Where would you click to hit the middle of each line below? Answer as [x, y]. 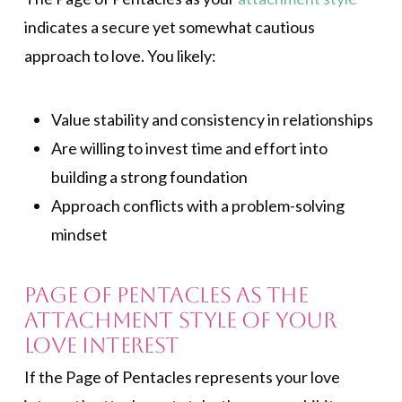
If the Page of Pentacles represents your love [182, 377]
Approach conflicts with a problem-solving [197, 205]
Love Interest [101, 346]
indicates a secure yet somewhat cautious [169, 26]
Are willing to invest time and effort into [189, 148]
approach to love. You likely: [120, 55]
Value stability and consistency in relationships [212, 119]
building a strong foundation [149, 176]
